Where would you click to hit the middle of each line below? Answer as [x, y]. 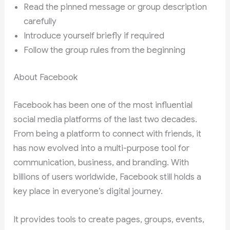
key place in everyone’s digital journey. [88, 191]
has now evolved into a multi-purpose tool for [102, 148]
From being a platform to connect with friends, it [108, 133]
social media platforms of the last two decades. [106, 119]
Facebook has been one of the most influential [103, 105]
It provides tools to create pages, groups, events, [109, 219]
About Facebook [46, 78]
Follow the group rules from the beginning [105, 50]
